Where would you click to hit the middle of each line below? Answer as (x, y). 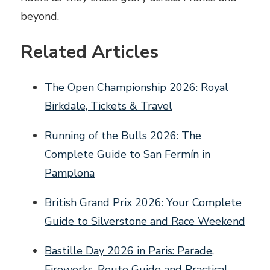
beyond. (40, 17)
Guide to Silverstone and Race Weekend (145, 221)
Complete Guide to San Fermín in (127, 155)
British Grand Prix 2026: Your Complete (143, 203)
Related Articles (89, 52)
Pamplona (70, 173)
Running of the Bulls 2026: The (123, 136)
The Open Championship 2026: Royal (137, 88)
